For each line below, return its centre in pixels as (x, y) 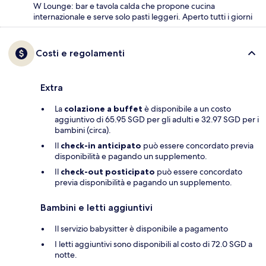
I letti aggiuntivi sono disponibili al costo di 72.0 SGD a (153, 244)
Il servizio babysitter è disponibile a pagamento (141, 228)
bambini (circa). (83, 130)
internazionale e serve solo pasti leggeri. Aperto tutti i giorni (143, 16)
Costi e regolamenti (80, 53)
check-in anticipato (101, 145)
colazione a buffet (103, 108)
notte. (66, 254)
